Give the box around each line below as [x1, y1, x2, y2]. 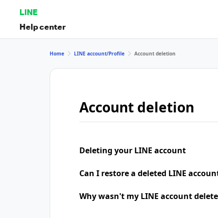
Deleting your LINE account [79, 145, 186, 156]
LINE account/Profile [74, 50, 125, 57]
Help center [19, 21, 66, 32]
